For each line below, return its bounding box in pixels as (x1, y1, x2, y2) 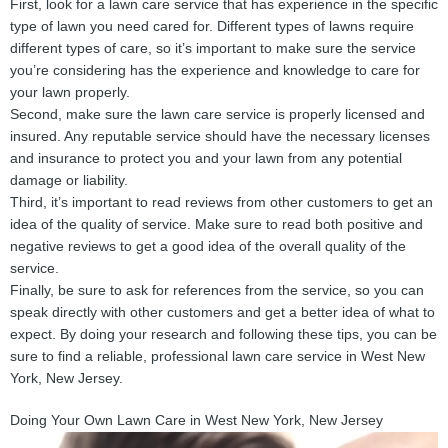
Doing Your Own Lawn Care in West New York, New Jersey (10, 413, 383, 429)
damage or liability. (10, 173, 128, 189)
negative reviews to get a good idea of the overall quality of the (10, 239, 406, 255)
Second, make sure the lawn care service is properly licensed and (10, 107, 425, 123)
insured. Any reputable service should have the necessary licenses (10, 129, 430, 145)
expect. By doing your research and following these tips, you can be (10, 327, 437, 343)
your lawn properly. (10, 85, 130, 101)
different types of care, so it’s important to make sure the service (10, 41, 416, 57)
